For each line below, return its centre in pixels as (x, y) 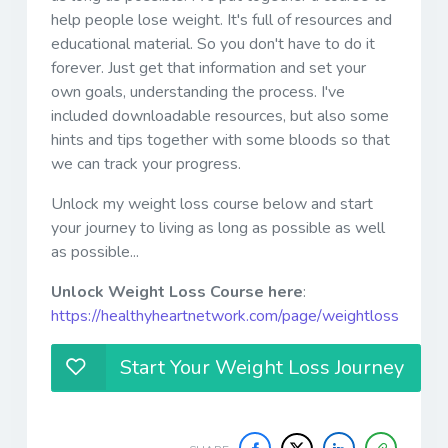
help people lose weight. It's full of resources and (221, 19)
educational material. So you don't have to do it (213, 43)
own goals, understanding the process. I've (198, 91)
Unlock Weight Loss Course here (177, 291)
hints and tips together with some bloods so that (220, 139)
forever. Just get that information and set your (208, 67)
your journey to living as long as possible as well (218, 227)
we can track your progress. (146, 163)
